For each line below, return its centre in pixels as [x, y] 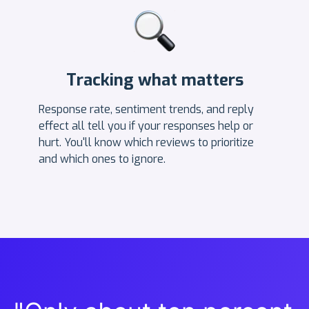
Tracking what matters [154, 80]
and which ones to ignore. [102, 159]
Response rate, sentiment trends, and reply [146, 109]
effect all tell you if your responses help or [146, 126]
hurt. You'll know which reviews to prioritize [146, 142]
